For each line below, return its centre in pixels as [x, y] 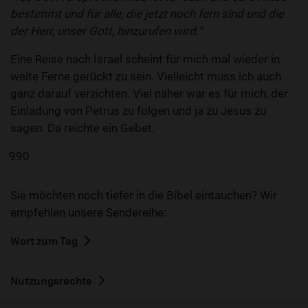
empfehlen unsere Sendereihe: [88, 212]
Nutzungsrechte [51, 280]
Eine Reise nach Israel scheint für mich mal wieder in [145, 59]
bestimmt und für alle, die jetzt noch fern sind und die [147, 14]
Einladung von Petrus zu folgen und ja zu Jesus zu [138, 111]
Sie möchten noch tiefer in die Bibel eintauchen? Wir [144, 195]
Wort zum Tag [44, 241]
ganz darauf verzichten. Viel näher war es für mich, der [149, 93]
